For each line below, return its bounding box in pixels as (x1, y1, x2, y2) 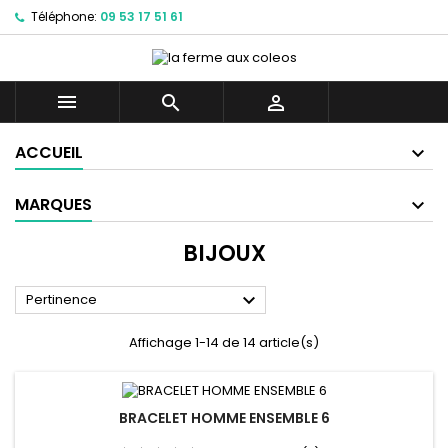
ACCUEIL (15, 141, 83, 165)
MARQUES (15, 193, 92, 217)
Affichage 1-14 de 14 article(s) (129, 333, 319, 353)
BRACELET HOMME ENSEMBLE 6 (118, 407, 330, 428)
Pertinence (26, 290, 97, 310)
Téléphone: (31, 8, 97, 25)
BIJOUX (182, 238, 266, 270)
